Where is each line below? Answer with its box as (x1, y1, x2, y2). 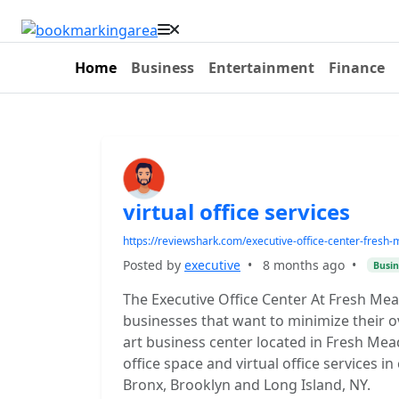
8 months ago (263, 256, 345, 273)
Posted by (123, 256, 184, 273)
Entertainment (208, 58, 314, 77)
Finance (329, 58, 385, 77)
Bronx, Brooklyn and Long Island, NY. (123, 375, 370, 395)
